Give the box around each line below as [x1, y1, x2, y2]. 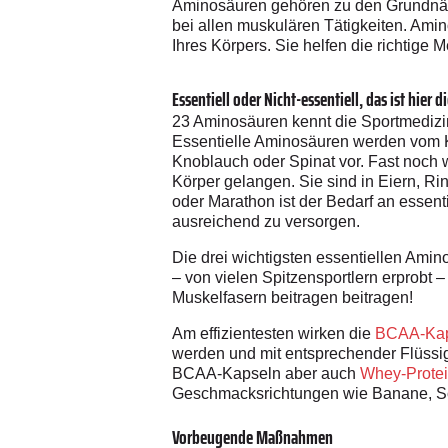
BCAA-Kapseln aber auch [172, 364, 360, 382]
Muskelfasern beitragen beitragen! [172, 288, 413, 306]
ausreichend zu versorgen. [172, 212, 360, 230]
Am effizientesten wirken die [172, 324, 375, 342]
